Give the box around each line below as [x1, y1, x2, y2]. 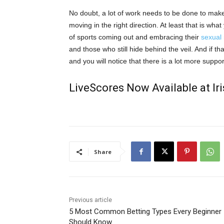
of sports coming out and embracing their [69, 33, 201, 41]
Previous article [69, 196, 112, 204]
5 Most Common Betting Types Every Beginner [69, 207, 221, 216]
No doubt [69, 9, 98, 17]
